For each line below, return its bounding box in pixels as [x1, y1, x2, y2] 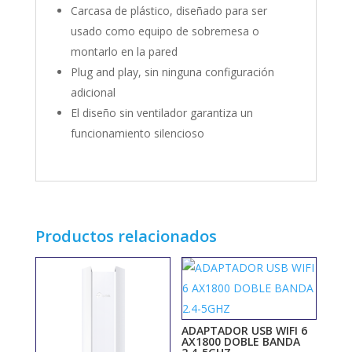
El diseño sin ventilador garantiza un [70, 105, 253, 121]
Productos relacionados [35, 225, 217, 247]
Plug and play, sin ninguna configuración [70, 64, 274, 80]
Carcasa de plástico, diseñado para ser [70, 3, 267, 19]
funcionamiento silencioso [70, 126, 204, 141]
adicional [70, 85, 115, 101]
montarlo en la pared [70, 44, 178, 60]
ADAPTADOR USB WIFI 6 [181, 323, 308, 339]
